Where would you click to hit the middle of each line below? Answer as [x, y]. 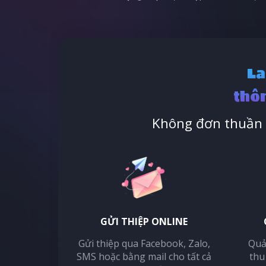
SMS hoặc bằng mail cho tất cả [144, 257]
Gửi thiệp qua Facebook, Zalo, [144, 244]
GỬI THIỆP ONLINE [144, 222]
